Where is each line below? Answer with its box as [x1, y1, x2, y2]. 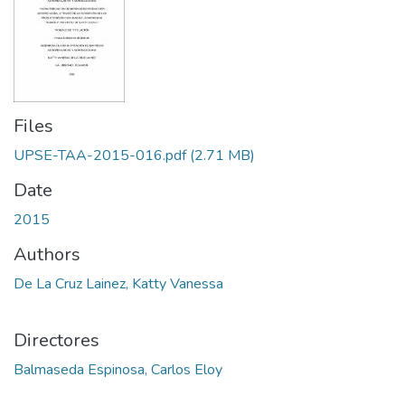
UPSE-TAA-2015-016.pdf [14, 146, 186, 165]
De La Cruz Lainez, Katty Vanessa [14, 274, 223, 294]
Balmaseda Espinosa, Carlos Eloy [14, 360, 222, 380]
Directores [14, 328, 99, 353]
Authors [14, 242, 80, 267]
